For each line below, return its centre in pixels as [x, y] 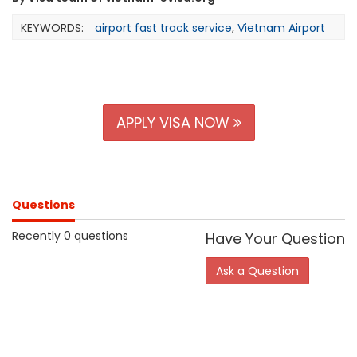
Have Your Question [275, 239]
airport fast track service [163, 28]
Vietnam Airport [281, 28]
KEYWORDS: [52, 28]
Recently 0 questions [70, 236]
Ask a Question [257, 271]
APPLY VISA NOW [175, 122]
